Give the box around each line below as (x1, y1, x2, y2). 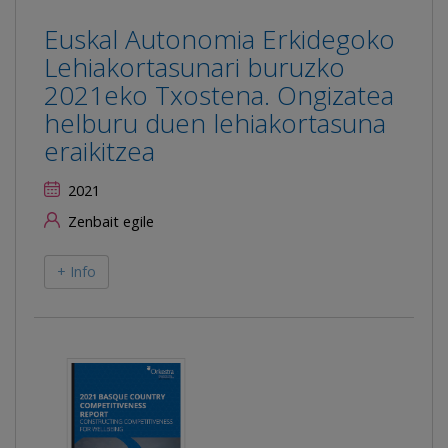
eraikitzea (44, 132, 155, 169)
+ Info (57, 261, 96, 281)
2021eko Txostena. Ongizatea (44, 76, 394, 113)
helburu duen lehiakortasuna (44, 104, 386, 141)
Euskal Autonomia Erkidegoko (44, 20, 395, 57)
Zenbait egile (64, 211, 154, 231)
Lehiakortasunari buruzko (44, 48, 345, 85)
